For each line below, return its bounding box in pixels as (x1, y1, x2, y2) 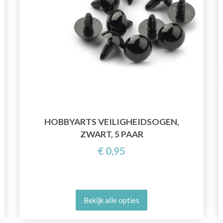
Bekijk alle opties (84, 196, 139, 205)
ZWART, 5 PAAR (80, 128, 143, 139)
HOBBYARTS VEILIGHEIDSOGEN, (44, 116, 179, 127)
